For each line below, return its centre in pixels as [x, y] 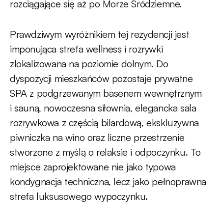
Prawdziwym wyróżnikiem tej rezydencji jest [100, 34]
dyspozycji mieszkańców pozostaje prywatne [101, 79]
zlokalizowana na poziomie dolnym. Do [89, 64]
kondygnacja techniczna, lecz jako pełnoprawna [108, 182]
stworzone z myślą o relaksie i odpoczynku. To [106, 152]
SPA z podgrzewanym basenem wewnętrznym [106, 93]
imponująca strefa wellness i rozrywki [86, 49]
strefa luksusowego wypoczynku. [79, 196]
